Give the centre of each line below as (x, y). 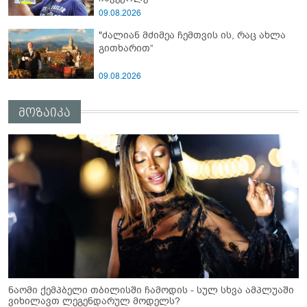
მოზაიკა (45, 112)
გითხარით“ (126, 48)
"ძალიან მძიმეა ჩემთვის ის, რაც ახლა (192, 35)
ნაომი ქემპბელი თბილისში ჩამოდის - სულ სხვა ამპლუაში (151, 290)
